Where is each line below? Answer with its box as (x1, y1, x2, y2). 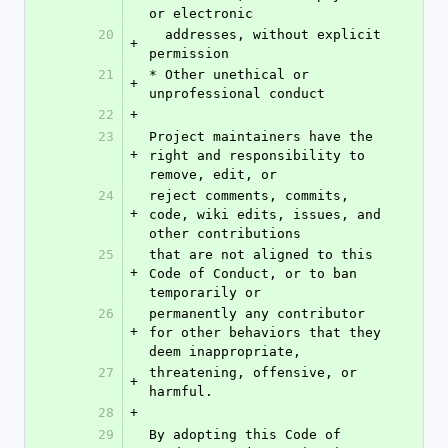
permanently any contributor (149, 306, 365, 321)
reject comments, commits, (149, 188, 349, 203)
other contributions (149, 226, 301, 241)
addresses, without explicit (149, 27, 165, 42)
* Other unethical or (149, 67, 309, 82)
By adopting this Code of (149, 427, 341, 442)
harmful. (149, 384, 213, 399)
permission (149, 46, 229, 61)
